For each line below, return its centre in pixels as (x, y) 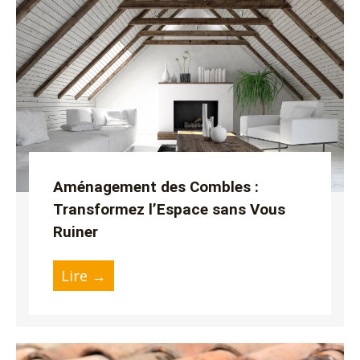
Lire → (84, 276)
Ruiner (76, 232)
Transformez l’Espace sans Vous (170, 210)
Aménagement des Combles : (156, 187)
